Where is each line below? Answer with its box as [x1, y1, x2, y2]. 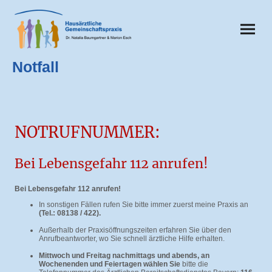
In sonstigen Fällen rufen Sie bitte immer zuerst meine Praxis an [39, 200, 248, 209]
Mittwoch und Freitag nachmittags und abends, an [39, 251, 209, 260]
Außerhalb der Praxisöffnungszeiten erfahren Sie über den [39, 226, 231, 235]
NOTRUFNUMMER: [15, 123, 160, 143]
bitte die [182, 260, 208, 269]
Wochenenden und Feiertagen [39, 260, 141, 269]
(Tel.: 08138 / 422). [39, 209, 101, 218]
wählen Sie [143, 260, 182, 269]
